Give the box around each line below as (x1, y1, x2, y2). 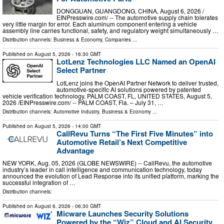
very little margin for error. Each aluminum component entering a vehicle (2, 19, 197, 28)
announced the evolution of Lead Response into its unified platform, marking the (2, 171, 219, 180)
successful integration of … (2, 178, 75, 187)
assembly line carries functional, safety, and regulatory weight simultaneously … (2, 26, 218, 35)
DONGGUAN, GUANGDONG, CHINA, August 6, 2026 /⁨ (56, 6, 204, 15)
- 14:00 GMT (70, 122, 101, 129)
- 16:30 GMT (70, 50, 101, 58)
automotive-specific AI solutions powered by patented (56, 84, 201, 93)
